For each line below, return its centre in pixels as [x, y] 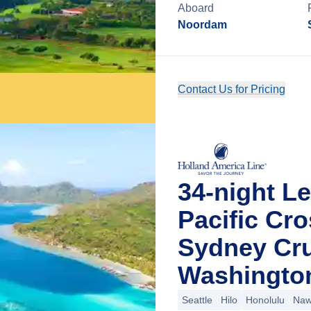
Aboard [196, 8]
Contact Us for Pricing [232, 89]
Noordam [202, 25]
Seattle [197, 300]
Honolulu [265, 300]
